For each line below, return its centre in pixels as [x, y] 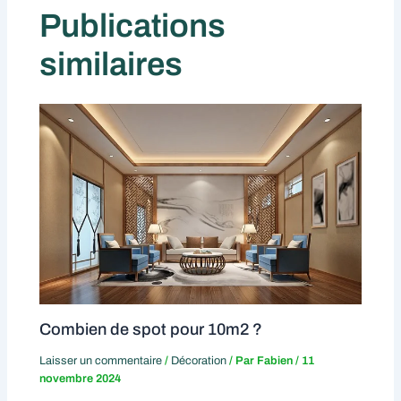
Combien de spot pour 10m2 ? [151, 329]
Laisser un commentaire [101, 360]
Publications [133, 26]
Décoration [199, 360]
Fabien [277, 360]
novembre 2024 [81, 378]
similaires [111, 64]
